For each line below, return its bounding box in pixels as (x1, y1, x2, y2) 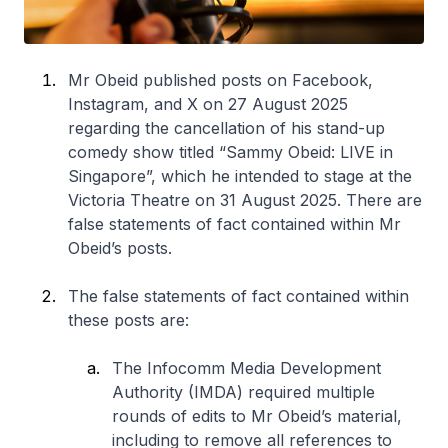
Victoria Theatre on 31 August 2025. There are (68, 189, 422, 210)
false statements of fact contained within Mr (68, 213, 401, 234)
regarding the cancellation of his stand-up (68, 117, 385, 138)
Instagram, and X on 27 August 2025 (68, 93, 348, 114)
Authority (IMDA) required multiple (112, 381, 375, 402)
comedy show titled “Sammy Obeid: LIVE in (68, 141, 393, 162)
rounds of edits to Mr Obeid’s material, (112, 405, 402, 426)
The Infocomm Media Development (112, 357, 381, 378)
